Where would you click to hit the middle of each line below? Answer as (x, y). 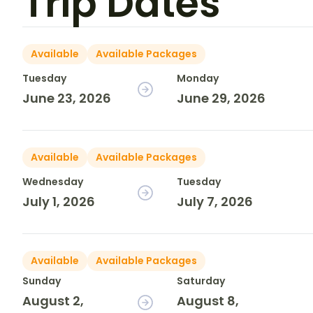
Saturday (201, 281)
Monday (198, 79)
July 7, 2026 (215, 202)
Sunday (42, 281)
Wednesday (53, 182)
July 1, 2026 (59, 202)
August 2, (53, 301)
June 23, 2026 (67, 99)
